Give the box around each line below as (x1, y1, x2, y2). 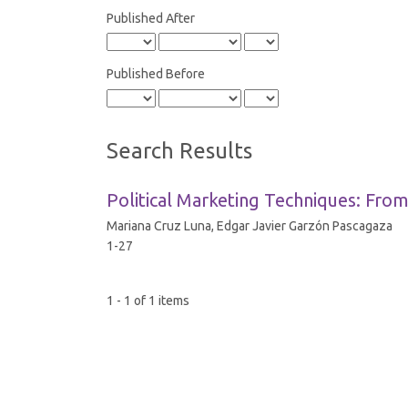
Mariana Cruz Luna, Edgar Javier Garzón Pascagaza (107, 218, 393, 233)
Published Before (107, 66, 205, 82)
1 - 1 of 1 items (107, 292, 189, 308)
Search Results (107, 138, 252, 163)
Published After (107, 11, 195, 25)
